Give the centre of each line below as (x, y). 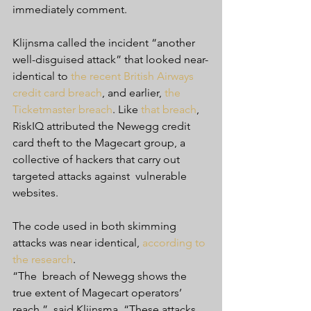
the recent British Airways (134, 76)
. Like (127, 109)
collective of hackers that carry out (98, 159)
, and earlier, (133, 93)
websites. (35, 193)
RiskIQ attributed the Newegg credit (103, 126)
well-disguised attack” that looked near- (110, 59)
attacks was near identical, (77, 243)
